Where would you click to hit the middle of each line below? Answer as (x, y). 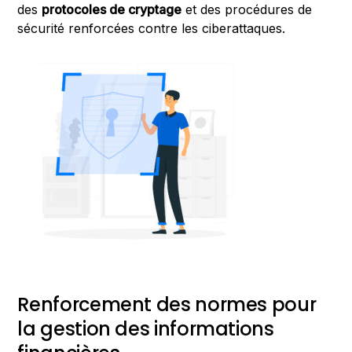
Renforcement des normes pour (167, 305)
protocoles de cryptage (112, 10)
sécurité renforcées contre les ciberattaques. (152, 29)
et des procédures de (247, 10)
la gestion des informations (146, 329)
